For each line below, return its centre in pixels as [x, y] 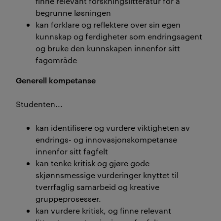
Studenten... [39, 104]
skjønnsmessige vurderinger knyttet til [107, 175]
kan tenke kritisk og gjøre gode [92, 163]
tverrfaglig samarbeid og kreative [97, 187]
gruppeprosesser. [70, 199]
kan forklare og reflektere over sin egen [108, 24]
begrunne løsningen [73, 13]
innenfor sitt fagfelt [72, 151]
